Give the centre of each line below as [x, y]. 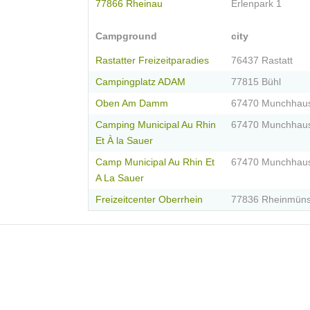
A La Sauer [120, 179]
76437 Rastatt [262, 61]
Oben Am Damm [132, 104]
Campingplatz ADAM [140, 82]
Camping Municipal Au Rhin [156, 125]
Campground [126, 37]
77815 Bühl [256, 82]
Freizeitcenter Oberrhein [149, 200]
